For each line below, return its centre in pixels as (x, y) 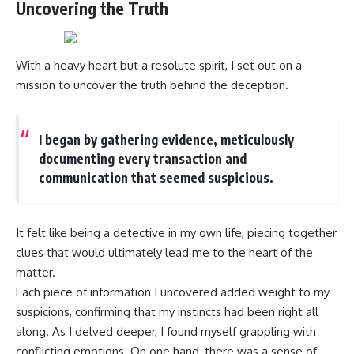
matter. (36, 272)
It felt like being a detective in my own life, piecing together (176, 232)
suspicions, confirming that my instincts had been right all (167, 311)
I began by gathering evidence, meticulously (166, 140)
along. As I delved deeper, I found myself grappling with (166, 331)
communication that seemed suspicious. (156, 178)
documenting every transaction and (142, 159)
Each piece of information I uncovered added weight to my (173, 292)
